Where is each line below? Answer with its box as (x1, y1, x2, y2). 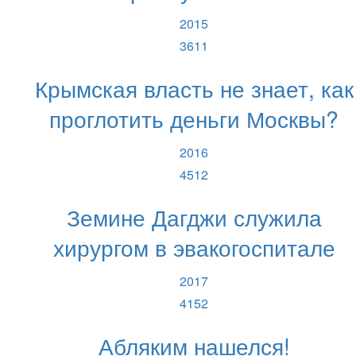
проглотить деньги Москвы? (49, 101, 339, 134)
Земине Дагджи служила (66, 199, 322, 233)
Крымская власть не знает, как (34, 71, 354, 104)
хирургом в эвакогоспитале (52, 230, 335, 263)
